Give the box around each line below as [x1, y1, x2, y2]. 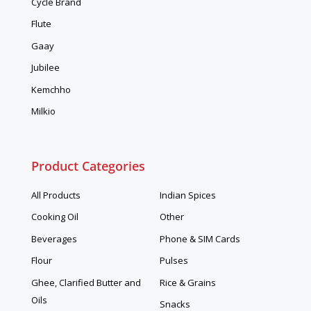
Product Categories [31, 157, 145, 174]
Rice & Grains [160, 276, 217, 289]
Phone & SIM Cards [160, 232, 241, 245]
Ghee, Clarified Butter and [31, 276, 141, 289]
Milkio [31, 105, 56, 118]
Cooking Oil [31, 210, 78, 224]
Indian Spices [160, 188, 217, 201]
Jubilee [31, 61, 60, 74]
